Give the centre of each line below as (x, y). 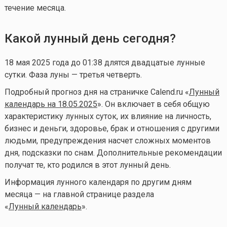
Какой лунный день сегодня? (90, 39)
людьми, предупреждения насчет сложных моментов (107, 141)
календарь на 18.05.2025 (51, 104)
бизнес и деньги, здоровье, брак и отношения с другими (112, 129)
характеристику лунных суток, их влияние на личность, (108, 117)
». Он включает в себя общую (153, 104)
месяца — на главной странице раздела (79, 195)
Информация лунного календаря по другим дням (98, 182)
